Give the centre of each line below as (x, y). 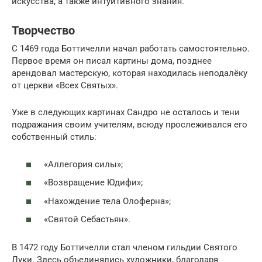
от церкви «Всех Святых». (65, 85)
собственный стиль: (54, 137)
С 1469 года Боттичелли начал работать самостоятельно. (131, 49)
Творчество (43, 31)
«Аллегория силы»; (83, 164)
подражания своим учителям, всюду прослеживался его (130, 125)
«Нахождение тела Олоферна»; (107, 201)
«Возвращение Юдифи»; (93, 182)
